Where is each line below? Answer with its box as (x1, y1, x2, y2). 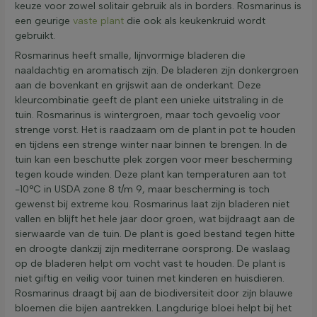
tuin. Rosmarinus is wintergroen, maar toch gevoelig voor (15, 109, 280, 122)
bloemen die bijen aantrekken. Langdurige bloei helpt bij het (15, 302, 292, 315)
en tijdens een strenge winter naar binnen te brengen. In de (15, 139, 287, 151)
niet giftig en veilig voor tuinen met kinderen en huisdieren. (15, 272, 284, 285)
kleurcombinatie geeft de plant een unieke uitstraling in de (15, 94, 284, 107)
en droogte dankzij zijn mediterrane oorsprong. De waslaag (15, 243, 290, 255)
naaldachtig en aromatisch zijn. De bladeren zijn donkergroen (15, 64, 299, 77)
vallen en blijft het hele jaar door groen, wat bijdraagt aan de (15, 213, 295, 226)
